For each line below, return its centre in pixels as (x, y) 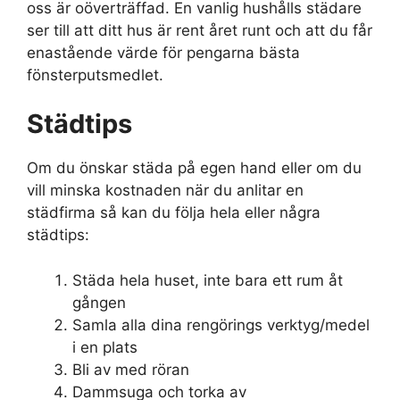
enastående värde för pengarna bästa (163, 52)
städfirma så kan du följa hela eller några (174, 213)
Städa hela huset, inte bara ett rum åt (208, 280)
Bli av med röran (131, 369)
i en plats (105, 347)
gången (99, 302)
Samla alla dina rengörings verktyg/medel (221, 325)
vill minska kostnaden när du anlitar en (165, 191)
